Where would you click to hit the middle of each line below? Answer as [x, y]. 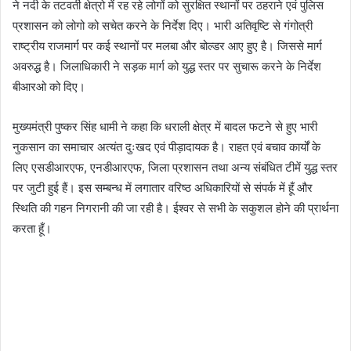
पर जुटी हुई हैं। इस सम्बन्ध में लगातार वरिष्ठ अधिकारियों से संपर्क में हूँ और [163, 187]
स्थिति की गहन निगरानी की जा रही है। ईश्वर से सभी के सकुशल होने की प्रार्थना [175, 208]
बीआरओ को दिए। [49, 86]
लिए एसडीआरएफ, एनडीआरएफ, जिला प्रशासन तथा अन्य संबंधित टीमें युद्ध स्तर [175, 167]
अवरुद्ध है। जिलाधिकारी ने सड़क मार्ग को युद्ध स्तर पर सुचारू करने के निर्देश [167, 66]
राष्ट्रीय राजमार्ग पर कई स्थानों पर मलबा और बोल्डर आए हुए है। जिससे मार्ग [167, 45]
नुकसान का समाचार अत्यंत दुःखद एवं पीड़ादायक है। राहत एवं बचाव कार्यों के [166, 147]
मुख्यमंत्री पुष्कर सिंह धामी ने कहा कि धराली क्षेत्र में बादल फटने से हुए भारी [165, 126]
